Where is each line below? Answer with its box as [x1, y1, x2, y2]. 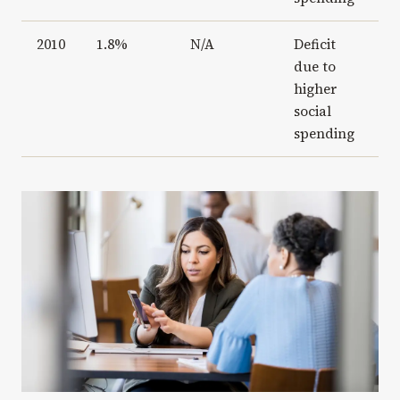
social [293, 102, 331, 121]
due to [293, 57, 336, 76]
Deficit [293, 35, 336, 54]
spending [293, 124, 354, 143]
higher [293, 79, 337, 98]
